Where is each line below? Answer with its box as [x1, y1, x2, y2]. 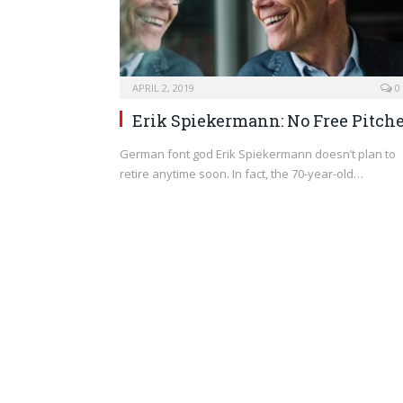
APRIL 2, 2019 [132, 80, 194, 94]
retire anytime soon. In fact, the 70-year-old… [120, 165, 363, 182]
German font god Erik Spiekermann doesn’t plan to [120, 145, 396, 162]
